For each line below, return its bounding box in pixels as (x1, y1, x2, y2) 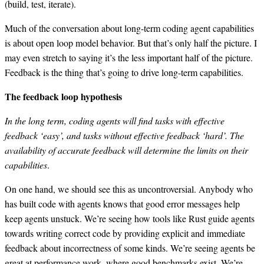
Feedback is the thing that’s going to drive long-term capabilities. (5, 65, 243, 78)
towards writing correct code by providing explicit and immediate (5, 226, 245, 239)
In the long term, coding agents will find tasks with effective (5, 114, 225, 127)
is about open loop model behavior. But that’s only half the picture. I (5, 36, 257, 49)
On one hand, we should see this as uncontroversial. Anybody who (5, 182, 253, 195)
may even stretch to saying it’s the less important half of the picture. (5, 51, 253, 64)
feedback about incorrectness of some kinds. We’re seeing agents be (5, 241, 255, 254)
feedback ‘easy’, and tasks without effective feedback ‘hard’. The (5, 128, 244, 141)
